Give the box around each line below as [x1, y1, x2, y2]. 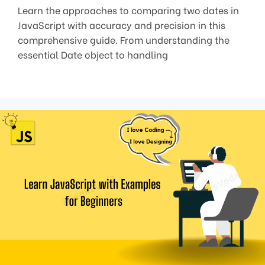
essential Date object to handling [18, 47, 168, 61]
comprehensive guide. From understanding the [18, 33, 230, 46]
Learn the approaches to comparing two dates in [18, 3, 239, 17]
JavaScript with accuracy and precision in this [18, 18, 225, 31]
